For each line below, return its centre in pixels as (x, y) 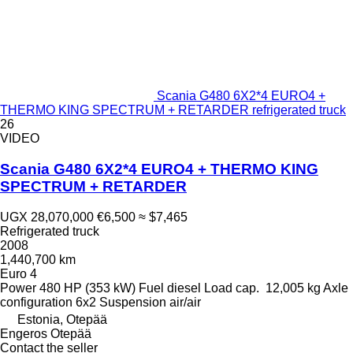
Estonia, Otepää (62, 319)
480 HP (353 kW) (87, 288)
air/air (185, 302)
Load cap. (232, 288)
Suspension (133, 302)
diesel (184, 288)
